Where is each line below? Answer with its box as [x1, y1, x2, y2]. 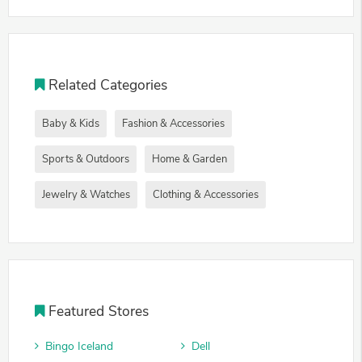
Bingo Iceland [45, 339, 113, 355]
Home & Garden [152, 152, 227, 167]
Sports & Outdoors [42, 152, 129, 167]
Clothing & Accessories [153, 187, 259, 203]
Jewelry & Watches [42, 187, 130, 203]
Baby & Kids [42, 116, 99, 132]
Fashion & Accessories [122, 116, 225, 132]
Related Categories [48, 75, 168, 95]
